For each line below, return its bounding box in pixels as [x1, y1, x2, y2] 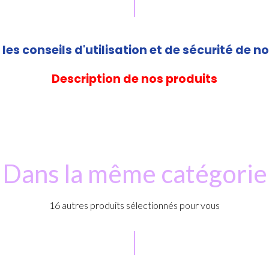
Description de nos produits [52, 70, 217, 87]
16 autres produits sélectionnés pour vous [49, 199, 220, 211]
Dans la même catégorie [2, 158, 267, 189]
